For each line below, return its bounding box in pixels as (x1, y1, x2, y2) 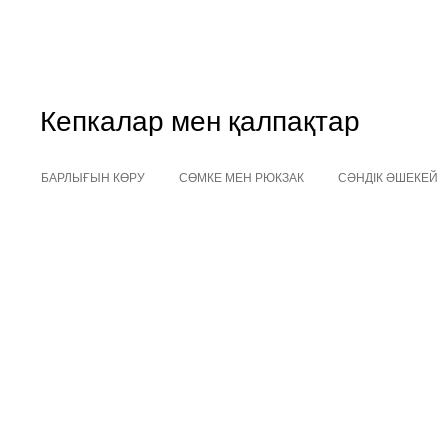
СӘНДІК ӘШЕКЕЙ (338, 169, 438, 186)
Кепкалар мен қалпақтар (40, 101, 360, 139)
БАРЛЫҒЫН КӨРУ (41, 169, 145, 186)
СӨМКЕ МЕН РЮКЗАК (179, 169, 304, 186)
